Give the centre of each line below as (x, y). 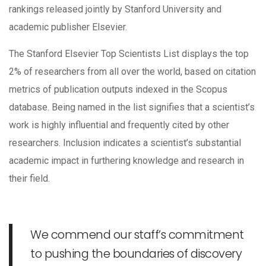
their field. (29, 179)
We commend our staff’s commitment (137, 234)
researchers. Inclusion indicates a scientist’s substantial (125, 143)
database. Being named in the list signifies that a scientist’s (132, 107)
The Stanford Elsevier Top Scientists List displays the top (129, 54)
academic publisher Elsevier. (68, 27)
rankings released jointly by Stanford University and (115, 9)
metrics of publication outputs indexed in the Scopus (118, 90)
